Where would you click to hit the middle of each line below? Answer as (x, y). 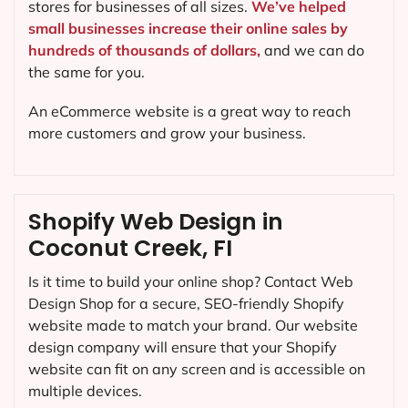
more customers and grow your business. (167, 133)
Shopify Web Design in (156, 222)
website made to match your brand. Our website (193, 326)
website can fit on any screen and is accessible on (197, 369)
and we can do (312, 50)
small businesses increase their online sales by (188, 28)
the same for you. (87, 71)
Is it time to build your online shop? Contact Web (191, 282)
